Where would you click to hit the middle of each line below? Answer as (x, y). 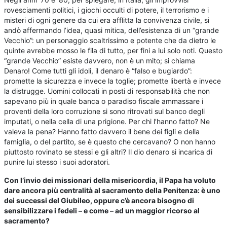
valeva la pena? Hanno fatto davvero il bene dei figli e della (102, 132)
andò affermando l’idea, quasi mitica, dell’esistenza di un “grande (112, 30)
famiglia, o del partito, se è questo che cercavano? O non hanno (110, 142)
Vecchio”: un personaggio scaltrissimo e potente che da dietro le (110, 41)
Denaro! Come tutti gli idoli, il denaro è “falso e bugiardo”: (98, 71)
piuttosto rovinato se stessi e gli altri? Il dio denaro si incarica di (108, 152)
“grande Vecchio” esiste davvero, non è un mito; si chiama (100, 61)
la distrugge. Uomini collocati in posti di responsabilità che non (107, 91)
